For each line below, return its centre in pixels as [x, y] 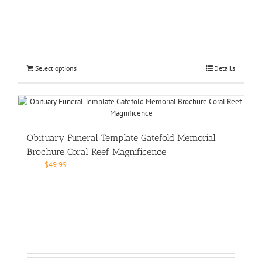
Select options [56, 68]
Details [225, 68]
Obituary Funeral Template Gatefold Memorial [121, 137]
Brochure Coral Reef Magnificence [96, 151]
